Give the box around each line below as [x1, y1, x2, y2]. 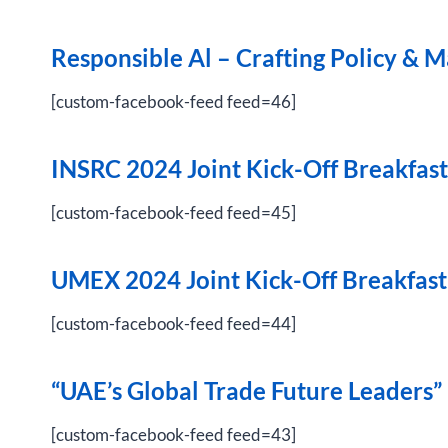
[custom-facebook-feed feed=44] [51, 313, 296, 334]
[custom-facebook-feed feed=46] [51, 91, 296, 112]
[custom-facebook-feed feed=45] [51, 202, 296, 223]
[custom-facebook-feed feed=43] [51, 424, 296, 445]
